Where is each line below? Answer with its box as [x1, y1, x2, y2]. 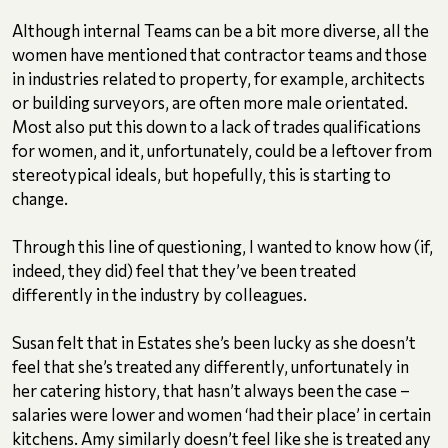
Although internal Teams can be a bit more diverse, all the [12, 20, 429, 41]
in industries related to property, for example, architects [12, 68, 425, 89]
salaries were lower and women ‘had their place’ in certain [12, 404, 431, 425]
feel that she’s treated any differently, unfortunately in [12, 356, 409, 377]
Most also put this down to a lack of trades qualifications [12, 116, 421, 137]
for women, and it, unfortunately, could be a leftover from [12, 140, 432, 161]
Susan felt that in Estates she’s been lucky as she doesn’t [12, 332, 416, 353]
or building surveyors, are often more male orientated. [12, 92, 408, 113]
